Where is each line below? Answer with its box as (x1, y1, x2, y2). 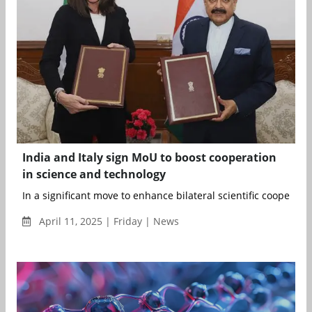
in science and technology (22, 166, 166, 182)
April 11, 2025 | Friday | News (36, 214, 179, 228)
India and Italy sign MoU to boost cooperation (22, 149, 276, 165)
